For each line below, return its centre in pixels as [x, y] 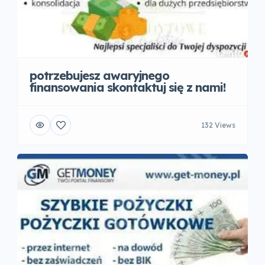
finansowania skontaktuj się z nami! [128, 88]
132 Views [218, 125]
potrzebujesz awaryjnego [99, 76]
